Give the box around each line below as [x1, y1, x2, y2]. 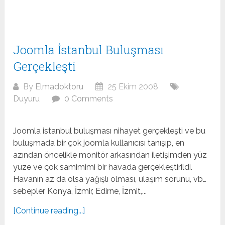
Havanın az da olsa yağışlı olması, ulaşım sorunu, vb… [13, 174, 207, 184]
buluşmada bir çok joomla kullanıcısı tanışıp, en [13, 138, 185, 148]
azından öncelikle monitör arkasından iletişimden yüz [13, 150, 207, 160]
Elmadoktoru [35, 82, 84, 92]
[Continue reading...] [13, 206, 85, 216]
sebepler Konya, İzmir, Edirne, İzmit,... [13, 186, 147, 196]
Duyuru [13, 94, 40, 104]
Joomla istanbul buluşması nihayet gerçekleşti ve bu [13, 126, 206, 136]
